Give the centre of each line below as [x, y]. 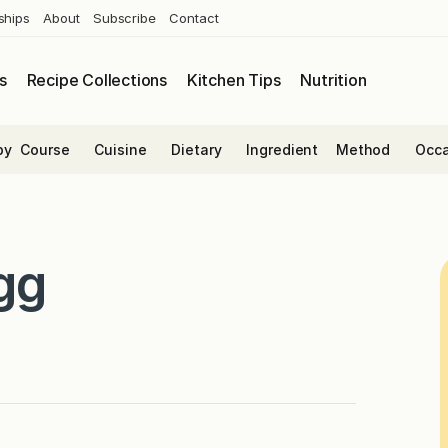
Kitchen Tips [233, 80]
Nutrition [333, 80]
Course [45, 149]
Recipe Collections [96, 80]
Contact [194, 17]
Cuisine [120, 149]
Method [363, 149]
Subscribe [124, 17]
